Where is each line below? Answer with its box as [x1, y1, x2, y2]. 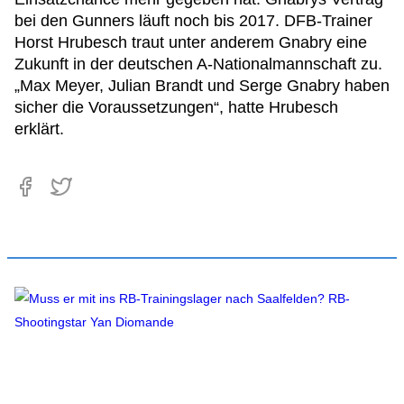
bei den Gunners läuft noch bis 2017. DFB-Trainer [14, 12, 372, 30]
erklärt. [14, 120, 64, 138]
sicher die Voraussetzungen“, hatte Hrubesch [14, 98, 338, 116]
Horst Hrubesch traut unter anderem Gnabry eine [14, 33, 367, 51]
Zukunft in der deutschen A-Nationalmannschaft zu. [14, 55, 382, 73]
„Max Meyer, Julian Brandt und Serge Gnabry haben [14, 77, 390, 95]
